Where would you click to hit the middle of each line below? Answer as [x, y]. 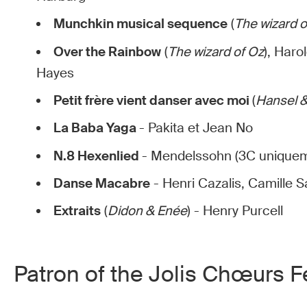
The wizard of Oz [216, 52]
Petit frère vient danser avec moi [153, 100]
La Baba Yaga [97, 128]
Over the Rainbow [108, 52]
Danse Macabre [102, 183]
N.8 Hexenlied [98, 156]
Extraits [77, 211]
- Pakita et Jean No [198, 128]
